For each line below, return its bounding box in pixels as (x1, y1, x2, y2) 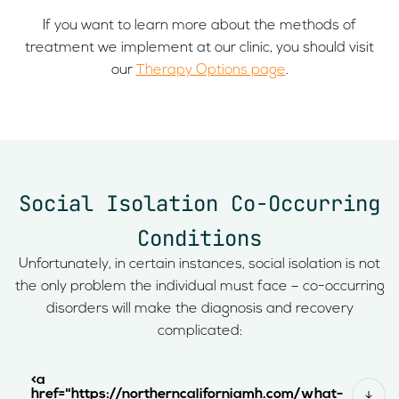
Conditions (137, 224, 262, 252)
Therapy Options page (135, 63, 286, 78)
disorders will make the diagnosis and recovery (45, 301, 354, 316)
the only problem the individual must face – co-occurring (14, 279, 385, 294)
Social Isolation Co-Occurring (19, 189, 380, 217)
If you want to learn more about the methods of (43, 19, 356, 34)
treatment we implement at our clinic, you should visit (25, 41, 374, 56)
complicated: (157, 323, 242, 338)
